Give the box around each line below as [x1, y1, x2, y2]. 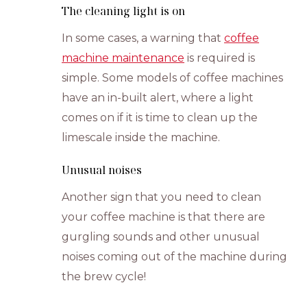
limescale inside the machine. [62, 131, 221, 144]
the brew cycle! [62, 270, 147, 283]
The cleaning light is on [62, 3, 186, 19]
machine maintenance [62, 51, 185, 64]
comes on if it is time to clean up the [62, 111, 258, 124]
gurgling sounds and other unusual [62, 230, 260, 243]
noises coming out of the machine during [62, 250, 288, 263]
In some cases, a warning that [62, 32, 225, 45]
